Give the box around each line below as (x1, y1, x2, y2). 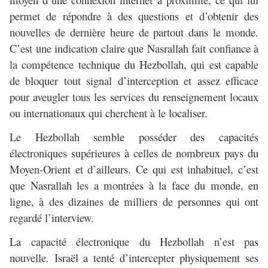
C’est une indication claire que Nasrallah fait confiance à (10, 40, 258, 56)
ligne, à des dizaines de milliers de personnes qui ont (10, 193, 258, 209)
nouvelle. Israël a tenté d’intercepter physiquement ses (10, 250, 258, 266)
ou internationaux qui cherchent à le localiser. (10, 105, 208, 120)
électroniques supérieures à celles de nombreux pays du (10, 145, 258, 160)
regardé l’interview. (10, 209, 94, 225)
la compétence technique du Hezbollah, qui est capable (10, 56, 258, 72)
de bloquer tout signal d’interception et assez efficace (10, 72, 258, 88)
